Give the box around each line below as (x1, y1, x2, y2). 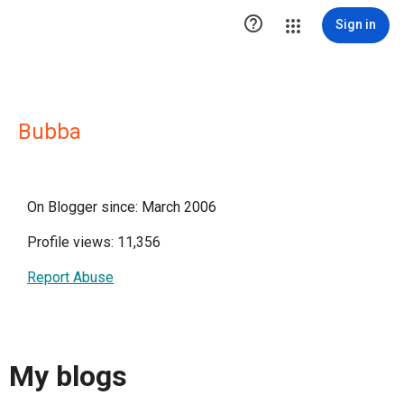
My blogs (9, 359, 127, 394)
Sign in (335, 17, 376, 32)
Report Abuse (27, 269, 114, 286)
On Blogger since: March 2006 (27, 198, 216, 216)
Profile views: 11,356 (27, 234, 161, 251)
